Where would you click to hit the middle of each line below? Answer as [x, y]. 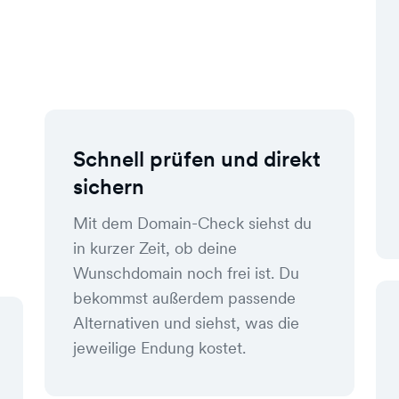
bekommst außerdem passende [184, 298]
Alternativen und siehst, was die [186, 323]
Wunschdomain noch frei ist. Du [186, 273]
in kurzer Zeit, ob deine [155, 248]
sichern [109, 187]
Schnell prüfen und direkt [197, 159]
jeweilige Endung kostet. [159, 348]
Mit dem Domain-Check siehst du [192, 223]
